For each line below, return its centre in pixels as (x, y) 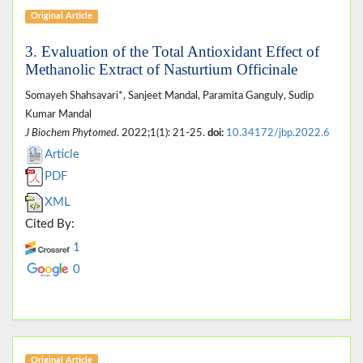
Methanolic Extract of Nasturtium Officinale (161, 69)
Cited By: (50, 224)
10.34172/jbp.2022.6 (278, 132)
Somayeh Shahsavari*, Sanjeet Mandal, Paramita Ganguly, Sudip (169, 95)
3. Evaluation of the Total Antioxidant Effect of (172, 51)
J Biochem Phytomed (71, 132)
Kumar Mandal (58, 114)
